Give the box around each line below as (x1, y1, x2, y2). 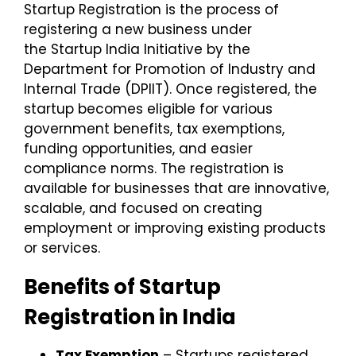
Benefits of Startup (24, 272, 221, 301)
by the (203, 39, 250, 59)
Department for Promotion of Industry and (24, 59, 315, 79)
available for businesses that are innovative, (24, 178, 329, 198)
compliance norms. (24, 158, 161, 178)
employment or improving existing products (24, 218, 326, 238)
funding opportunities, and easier (24, 138, 253, 158)
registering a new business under (24, 19, 252, 39)
